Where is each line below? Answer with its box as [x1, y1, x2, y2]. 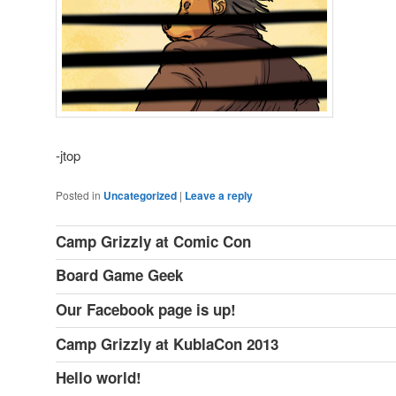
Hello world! [55, 367, 141, 389]
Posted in [55, 187, 101, 203]
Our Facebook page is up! [55, 299, 236, 321]
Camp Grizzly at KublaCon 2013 [55, 332, 278, 354]
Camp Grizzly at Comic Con [55, 230, 251, 252]
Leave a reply [184, 187, 253, 204]
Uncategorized [103, 187, 177, 204]
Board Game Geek [55, 264, 183, 286]
